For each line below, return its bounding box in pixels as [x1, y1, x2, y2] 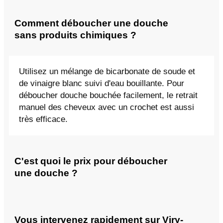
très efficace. [19, 114, 68, 124]
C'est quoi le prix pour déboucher [14, 156, 167, 167]
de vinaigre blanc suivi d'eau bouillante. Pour [19, 79, 184, 89]
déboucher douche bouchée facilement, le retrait [19, 91, 198, 101]
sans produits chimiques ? [14, 29, 136, 40]
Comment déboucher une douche [14, 17, 168, 28]
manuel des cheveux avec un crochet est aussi [19, 103, 194, 112]
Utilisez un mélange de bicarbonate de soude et [19, 67, 195, 77]
